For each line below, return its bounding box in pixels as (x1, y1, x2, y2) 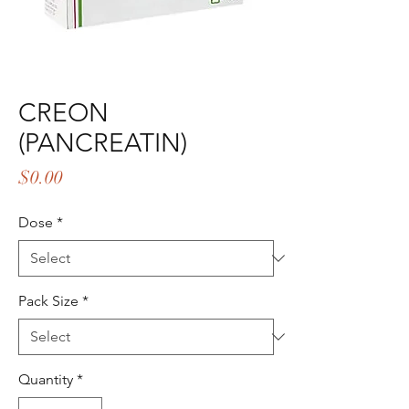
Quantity (18, 371, 73, 388)
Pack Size (18, 292, 79, 309)
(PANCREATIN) (18, 128, 187, 158)
